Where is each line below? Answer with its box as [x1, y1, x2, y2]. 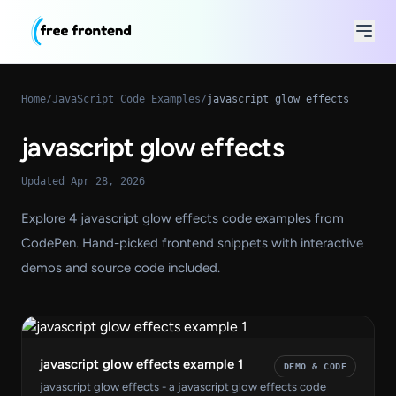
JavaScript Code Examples [52, 92, 201, 105]
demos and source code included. [21, 259, 220, 276]
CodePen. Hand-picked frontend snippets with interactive [21, 234, 363, 251]
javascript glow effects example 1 [40, 355, 243, 372]
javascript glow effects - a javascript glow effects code [40, 379, 326, 393]
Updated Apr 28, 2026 [21, 174, 145, 187]
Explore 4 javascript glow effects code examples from [21, 209, 344, 226]
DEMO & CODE [283, 361, 346, 371]
